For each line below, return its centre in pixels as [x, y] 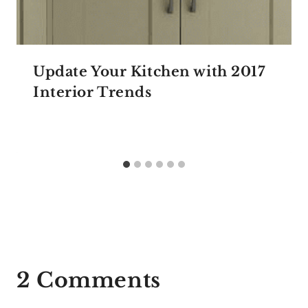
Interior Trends [92, 92]
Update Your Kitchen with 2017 [149, 71]
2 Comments [89, 280]
